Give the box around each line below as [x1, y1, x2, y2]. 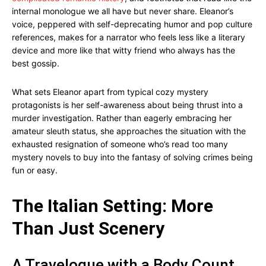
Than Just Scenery [12, 218, 164, 239]
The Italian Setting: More [12, 195, 213, 216]
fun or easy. [12, 165, 58, 175]
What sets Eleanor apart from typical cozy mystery [12, 87, 208, 97]
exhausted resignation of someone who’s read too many [12, 139, 228, 149]
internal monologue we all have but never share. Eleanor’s [12, 6, 233, 16]
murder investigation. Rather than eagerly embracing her [12, 113, 232, 123]
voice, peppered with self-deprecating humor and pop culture [12, 19, 252, 29]
